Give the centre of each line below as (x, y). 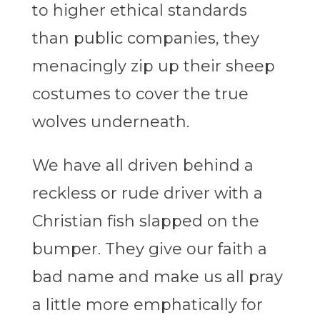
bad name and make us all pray (157, 277)
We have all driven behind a (142, 166)
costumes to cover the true (140, 94)
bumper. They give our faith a (149, 249)
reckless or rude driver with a (147, 194)
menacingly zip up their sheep (153, 66)
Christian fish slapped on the (145, 221)
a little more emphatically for (147, 305)
